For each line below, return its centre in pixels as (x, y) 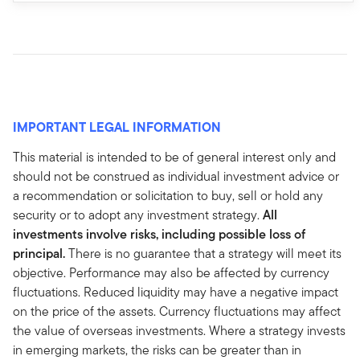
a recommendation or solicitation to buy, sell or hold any (168, 195)
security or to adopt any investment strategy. (138, 215)
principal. (41, 253)
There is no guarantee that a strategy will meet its (205, 253)
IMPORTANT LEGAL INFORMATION (117, 127)
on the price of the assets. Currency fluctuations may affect (177, 311)
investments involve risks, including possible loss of (159, 234)
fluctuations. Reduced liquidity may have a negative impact (176, 292)
